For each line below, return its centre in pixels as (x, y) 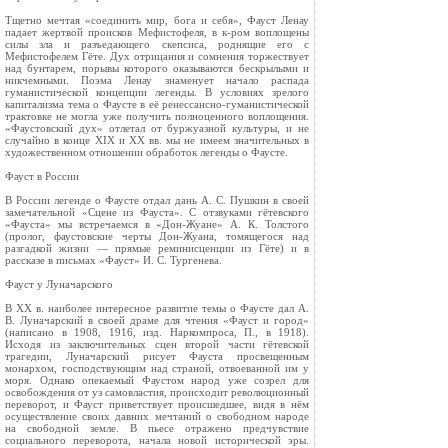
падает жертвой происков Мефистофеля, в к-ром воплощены (157, 32)
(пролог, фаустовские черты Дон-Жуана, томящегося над (157, 236)
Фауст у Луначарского (59, 284)
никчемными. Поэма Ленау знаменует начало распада (157, 80)
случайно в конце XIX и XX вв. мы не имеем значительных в (157, 140)
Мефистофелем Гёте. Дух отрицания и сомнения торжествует (157, 56)
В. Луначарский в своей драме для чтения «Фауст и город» (157, 320)
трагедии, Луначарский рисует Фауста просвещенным (157, 356)
